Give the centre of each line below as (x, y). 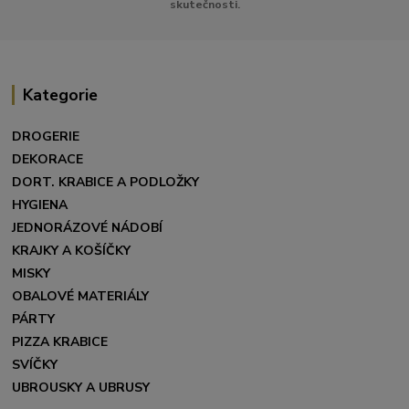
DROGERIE (46, 137)
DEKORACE (48, 160)
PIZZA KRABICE (60, 342)
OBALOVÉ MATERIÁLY (83, 297)
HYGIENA (40, 205)
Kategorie (60, 94)
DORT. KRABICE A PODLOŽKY (106, 183)
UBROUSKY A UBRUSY (81, 388)
